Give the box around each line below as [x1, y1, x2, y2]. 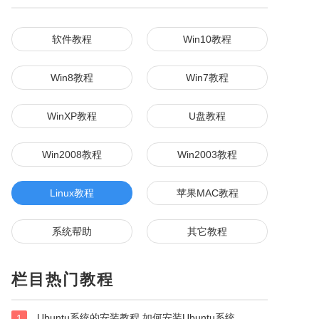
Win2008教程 [42, 149, 102, 160]
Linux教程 [50, 187, 94, 199]
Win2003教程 [177, 149, 237, 160]
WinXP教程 [47, 110, 97, 122]
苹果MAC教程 [176, 187, 239, 199]
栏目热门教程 [11, 271, 114, 288]
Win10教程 [183, 33, 231, 45]
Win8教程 [51, 72, 93, 83]
